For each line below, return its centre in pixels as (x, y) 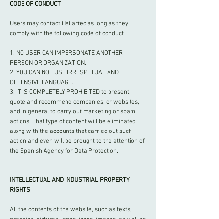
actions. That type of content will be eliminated (73, 122)
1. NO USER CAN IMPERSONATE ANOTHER (66, 53)
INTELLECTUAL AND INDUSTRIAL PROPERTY (70, 180)
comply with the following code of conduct (67, 34)
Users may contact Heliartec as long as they (69, 24)
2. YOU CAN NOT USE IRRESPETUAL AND (64, 73)
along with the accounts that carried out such (71, 131)
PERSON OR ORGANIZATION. (48, 63)
